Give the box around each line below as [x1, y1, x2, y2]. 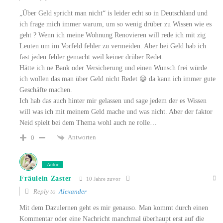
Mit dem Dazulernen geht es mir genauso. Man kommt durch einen [19, 204, 209, 212]
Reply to [32, 188, 59, 196]
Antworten [68, 133, 97, 141]
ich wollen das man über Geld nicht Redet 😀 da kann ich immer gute [19, 75, 216, 83]
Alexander [59, 188, 87, 196]
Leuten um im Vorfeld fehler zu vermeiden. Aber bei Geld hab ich [19, 42, 207, 50]
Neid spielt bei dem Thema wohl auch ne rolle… [19, 119, 157, 127]
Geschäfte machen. [19, 86, 73, 94]
